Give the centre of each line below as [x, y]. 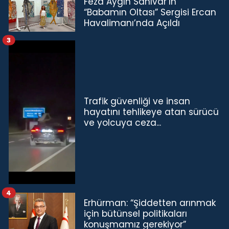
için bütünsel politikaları [135, 213]
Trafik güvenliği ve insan [137, 101]
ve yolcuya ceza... [122, 122]
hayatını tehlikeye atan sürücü [151, 112]
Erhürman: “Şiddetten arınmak [150, 203]
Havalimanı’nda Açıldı [132, 23]
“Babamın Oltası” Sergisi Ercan [150, 13]
